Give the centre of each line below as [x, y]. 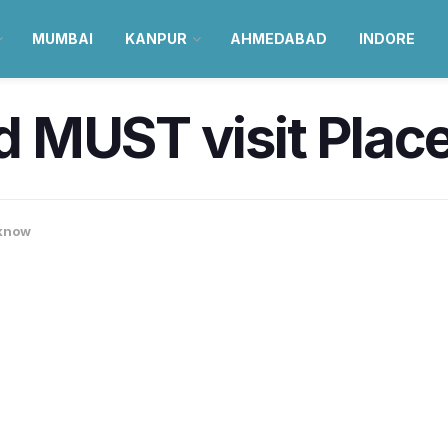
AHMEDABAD [278, 38]
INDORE [386, 38]
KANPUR [155, 38]
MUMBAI [62, 38]
